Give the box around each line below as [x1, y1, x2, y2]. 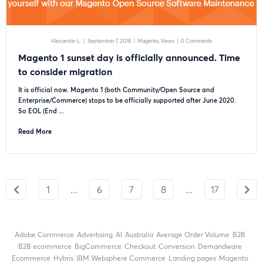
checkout [130, 242, 156, 251]
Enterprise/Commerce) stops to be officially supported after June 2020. [18, 96, 236, 104]
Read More [18, 127, 52, 136]
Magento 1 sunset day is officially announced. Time [18, 51, 240, 63]
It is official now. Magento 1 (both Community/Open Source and [18, 85, 214, 94]
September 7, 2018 [87, 38, 131, 44]
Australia [130, 230, 153, 239]
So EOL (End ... [18, 106, 64, 115]
